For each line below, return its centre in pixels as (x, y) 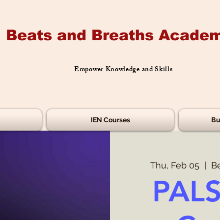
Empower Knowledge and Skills (124, 70)
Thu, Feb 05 (175, 165)
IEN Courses (110, 120)
